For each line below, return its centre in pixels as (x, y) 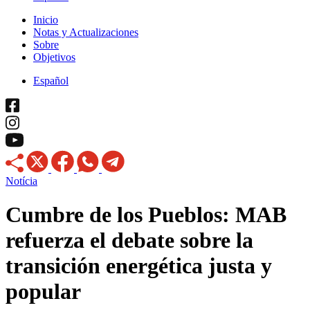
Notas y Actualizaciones (86, 32)
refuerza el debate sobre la (129, 240)
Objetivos (54, 57)
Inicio (46, 20)
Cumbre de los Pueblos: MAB (146, 215)
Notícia (21, 181)
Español (51, 81)
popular (43, 292)
